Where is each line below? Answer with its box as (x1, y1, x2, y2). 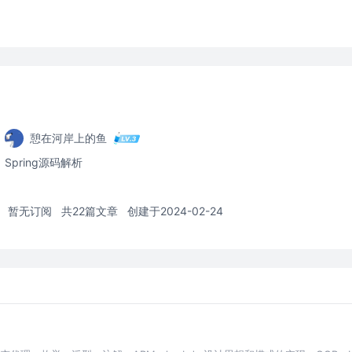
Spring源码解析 (5, 156, 82, 169)
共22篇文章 (61, 204, 118, 218)
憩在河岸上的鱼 (30, 131, 107, 145)
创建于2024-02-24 (127, 204, 223, 218)
